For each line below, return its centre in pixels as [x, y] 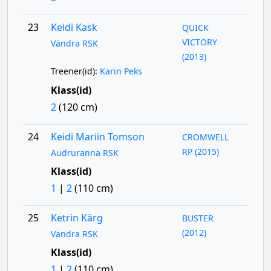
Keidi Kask [74, 27]
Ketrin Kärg [77, 218]
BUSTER [198, 218]
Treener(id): [75, 71]
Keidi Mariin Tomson [97, 137]
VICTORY [200, 42]
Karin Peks [121, 71]
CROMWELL [206, 137]
